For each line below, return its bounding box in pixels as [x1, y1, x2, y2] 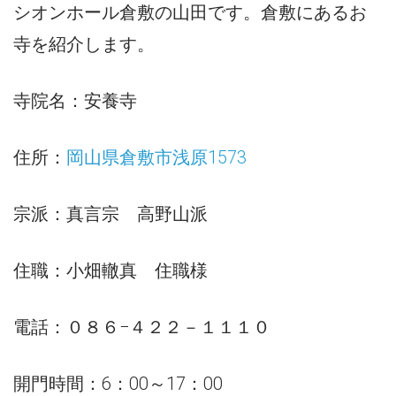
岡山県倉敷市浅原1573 [66, 147, 247, 169]
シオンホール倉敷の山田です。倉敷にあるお [13, 2, 367, 24]
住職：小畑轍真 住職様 [13, 260, 208, 282]
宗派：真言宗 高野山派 [13, 203, 208, 225]
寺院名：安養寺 [13, 90, 137, 112]
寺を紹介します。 [13, 34, 155, 56]
